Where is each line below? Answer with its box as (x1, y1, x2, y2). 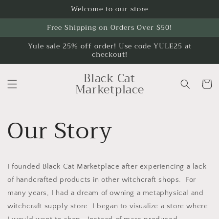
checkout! (91, 48, 128, 60)
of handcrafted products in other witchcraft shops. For (7, 175, 197, 184)
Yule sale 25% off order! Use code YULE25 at (27, 40, 192, 52)
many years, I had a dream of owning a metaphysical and (7, 189, 204, 197)
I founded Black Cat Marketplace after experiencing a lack (7, 162, 207, 171)
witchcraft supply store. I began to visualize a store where (7, 202, 208, 210)
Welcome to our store (71, 3, 148, 15)
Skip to (14, 2, 39, 11)
